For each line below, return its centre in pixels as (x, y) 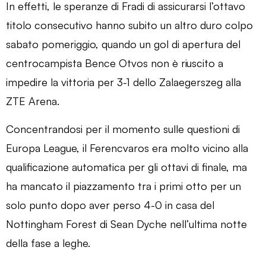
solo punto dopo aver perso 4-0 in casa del (110, 205)
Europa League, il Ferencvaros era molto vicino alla (127, 148)
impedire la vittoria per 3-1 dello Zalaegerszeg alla (123, 82)
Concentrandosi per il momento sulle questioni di (123, 129)
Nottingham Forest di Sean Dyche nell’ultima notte (126, 224)
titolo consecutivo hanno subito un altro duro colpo (129, 25)
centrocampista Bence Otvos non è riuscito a (115, 63)
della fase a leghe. (48, 243)
